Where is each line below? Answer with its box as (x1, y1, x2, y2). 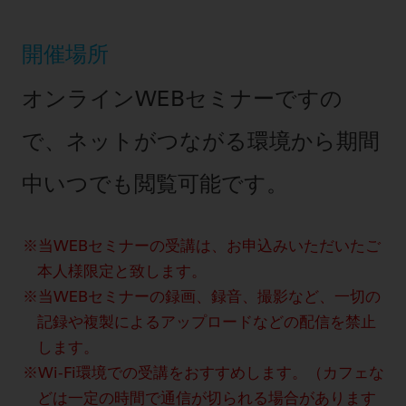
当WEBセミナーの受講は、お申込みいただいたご (37, 240, 381, 256)
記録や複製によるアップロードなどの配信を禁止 (37, 316, 377, 333)
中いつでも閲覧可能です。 (21, 176, 288, 198)
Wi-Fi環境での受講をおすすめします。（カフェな (37, 367, 384, 383)
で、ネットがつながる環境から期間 (21, 133, 380, 156)
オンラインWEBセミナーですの (21, 91, 343, 113)
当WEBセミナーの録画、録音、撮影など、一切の (37, 291, 381, 307)
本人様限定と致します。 (37, 266, 208, 282)
